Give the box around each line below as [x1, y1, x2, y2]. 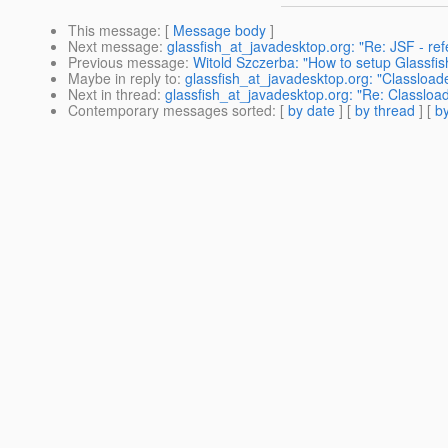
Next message [68, 36, 159, 57]
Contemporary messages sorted [68, 100, 272, 121]
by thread [355, 100, 415, 121]
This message [68, 20, 157, 41]
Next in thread [68, 84, 157, 105]
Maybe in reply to [68, 68, 177, 89]
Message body [173, 20, 266, 41]
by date [288, 100, 335, 121]
